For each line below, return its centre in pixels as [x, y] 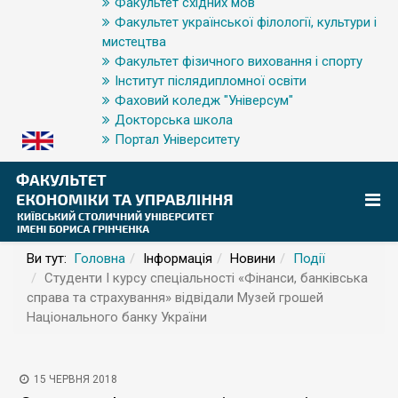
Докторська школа [174, 120]
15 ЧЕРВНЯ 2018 [76, 379]
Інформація [178, 258]
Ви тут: [50, 258]
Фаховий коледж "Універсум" [204, 100]
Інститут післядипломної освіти [211, 81]
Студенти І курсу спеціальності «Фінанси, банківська [206, 278]
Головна [99, 258]
